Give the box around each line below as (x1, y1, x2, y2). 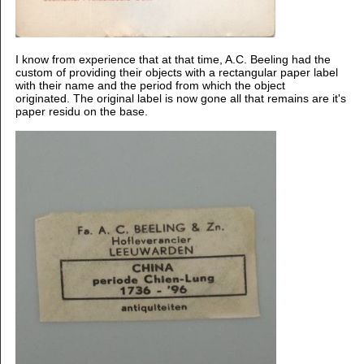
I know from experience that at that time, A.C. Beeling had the (15, 52, 331, 66)
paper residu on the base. (15, 104, 148, 118)
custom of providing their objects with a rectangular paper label (15, 65, 338, 79)
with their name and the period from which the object (15, 78, 285, 92)
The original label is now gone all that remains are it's (69, 91, 346, 105)
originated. (15, 91, 70, 105)
